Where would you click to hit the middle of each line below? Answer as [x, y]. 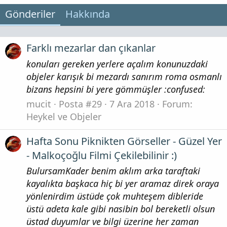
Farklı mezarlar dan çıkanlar [91, 48]
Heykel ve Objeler [64, 117]
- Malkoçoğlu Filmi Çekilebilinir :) [102, 155]
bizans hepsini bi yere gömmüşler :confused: [116, 89]
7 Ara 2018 [132, 104]
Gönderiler [30, 14]
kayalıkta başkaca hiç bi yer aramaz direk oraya [123, 184]
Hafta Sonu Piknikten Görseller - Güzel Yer [124, 141]
